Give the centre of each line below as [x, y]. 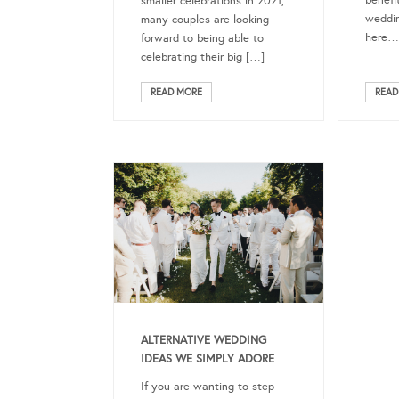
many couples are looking [205, 19]
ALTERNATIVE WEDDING [204, 341]
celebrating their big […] [203, 57]
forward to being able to [202, 38]
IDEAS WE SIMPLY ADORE [208, 359]
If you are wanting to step [208, 387]
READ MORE [176, 92]
